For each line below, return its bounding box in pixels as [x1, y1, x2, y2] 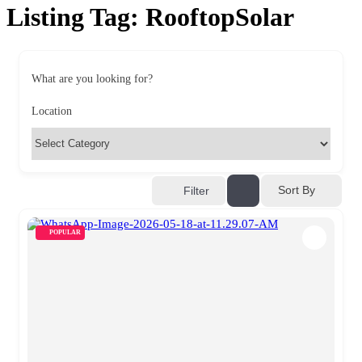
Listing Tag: [6, 2, 145, 32]
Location [32, 104, 72, 117]
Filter [183, 183, 209, 197]
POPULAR [49, 228, 81, 236]
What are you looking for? [32, 72, 153, 85]
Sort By [278, 183, 315, 197]
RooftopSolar [145, 2, 294, 32]
